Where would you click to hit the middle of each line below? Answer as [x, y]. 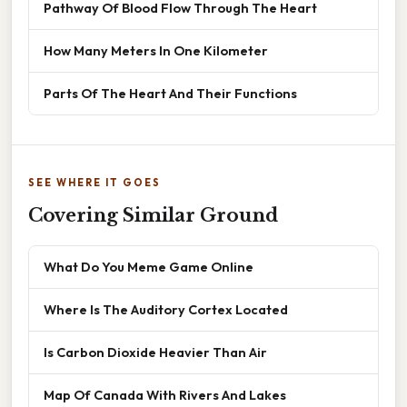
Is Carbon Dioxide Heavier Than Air [155, 352]
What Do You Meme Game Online [149, 267]
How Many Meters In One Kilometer [156, 51]
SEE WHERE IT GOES [94, 183]
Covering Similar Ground [153, 216]
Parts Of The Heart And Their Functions [170, 94]
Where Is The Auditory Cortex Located [166, 310]
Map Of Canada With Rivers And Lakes [165, 395]
